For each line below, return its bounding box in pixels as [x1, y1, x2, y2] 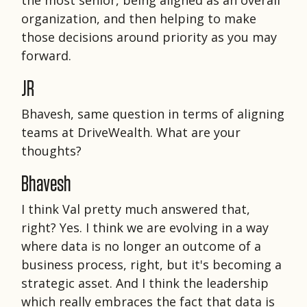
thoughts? [21, 142, 82, 159]
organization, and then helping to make [21, 10, 256, 27]
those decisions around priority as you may [21, 28, 277, 45]
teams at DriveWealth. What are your [21, 123, 241, 140]
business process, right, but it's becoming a [21, 256, 282, 273]
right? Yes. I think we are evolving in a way [21, 219, 269, 236]
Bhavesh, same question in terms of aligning [21, 105, 284, 122]
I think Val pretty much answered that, [21, 200, 250, 217]
